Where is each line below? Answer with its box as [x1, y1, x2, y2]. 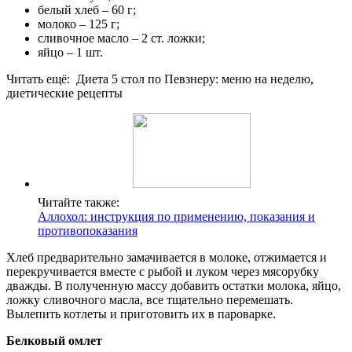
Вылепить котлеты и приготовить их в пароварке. [6, 306, 276, 321]
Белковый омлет [6, 333, 102, 347]
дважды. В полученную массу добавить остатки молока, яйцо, [6, 278, 341, 292]
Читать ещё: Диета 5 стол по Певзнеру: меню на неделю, [6, 71, 313, 86]
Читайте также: [38, 195, 119, 209]
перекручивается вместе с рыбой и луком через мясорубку [6, 264, 319, 278]
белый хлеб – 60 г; [38, 2, 136, 16]
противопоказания [38, 223, 137, 237]
